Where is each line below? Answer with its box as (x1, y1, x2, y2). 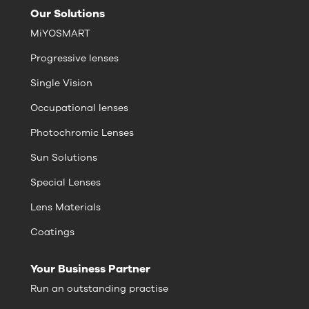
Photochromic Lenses (30, 126, 134, 139)
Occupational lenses (30, 101, 128, 114)
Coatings (30, 225, 74, 239)
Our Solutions (30, 6, 105, 21)
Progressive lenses (30, 51, 119, 65)
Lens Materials (30, 200, 101, 214)
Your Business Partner (30, 261, 150, 277)
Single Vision (30, 76, 92, 90)
